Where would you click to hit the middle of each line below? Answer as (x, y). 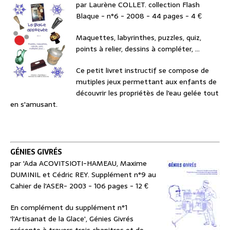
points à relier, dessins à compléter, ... (138, 49)
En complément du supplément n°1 (69, 208)
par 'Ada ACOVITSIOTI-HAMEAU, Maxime (79, 164)
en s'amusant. (34, 104)
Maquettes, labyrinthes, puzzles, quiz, (139, 38)
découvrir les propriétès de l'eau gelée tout (147, 93)
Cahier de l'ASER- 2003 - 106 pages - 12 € (79, 186)
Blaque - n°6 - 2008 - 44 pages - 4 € (139, 16)
